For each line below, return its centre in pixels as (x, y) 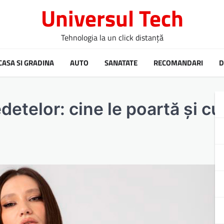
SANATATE (121, 62)
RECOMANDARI (178, 62)
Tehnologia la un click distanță (112, 37)
